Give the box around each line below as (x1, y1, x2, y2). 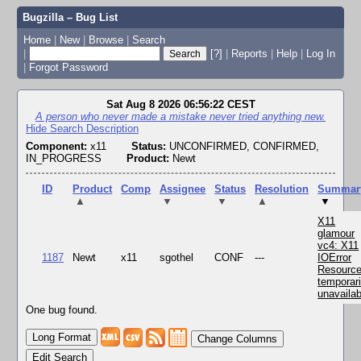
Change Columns (197, 333, 277, 346)
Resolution (255, 183, 309, 196)
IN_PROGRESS (26, 151, 105, 164)
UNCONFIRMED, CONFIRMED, (165, 139, 319, 152)
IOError (317, 251, 352, 264)
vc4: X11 (317, 239, 359, 252)
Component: (26, 139, 87, 152)
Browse (88, 33, 123, 46)
